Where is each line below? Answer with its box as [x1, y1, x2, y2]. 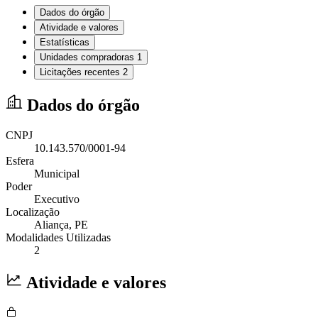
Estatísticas [40, 36, 89, 48]
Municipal [34, 167, 79, 180]
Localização [6, 205, 60, 218]
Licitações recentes [40, 66, 123, 77]
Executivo [34, 192, 79, 205]
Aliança [34, 218, 69, 231]
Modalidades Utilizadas [6, 231, 111, 243]
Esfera [6, 154, 34, 167]
